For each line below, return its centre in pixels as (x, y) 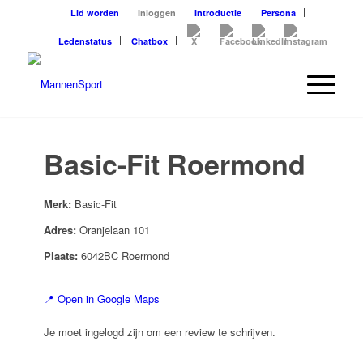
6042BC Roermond (123, 256)
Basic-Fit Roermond (174, 164)
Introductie (218, 13)
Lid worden (94, 13)
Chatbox (149, 41)
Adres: (60, 230)
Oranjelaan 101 (113, 230)
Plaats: (60, 256)
